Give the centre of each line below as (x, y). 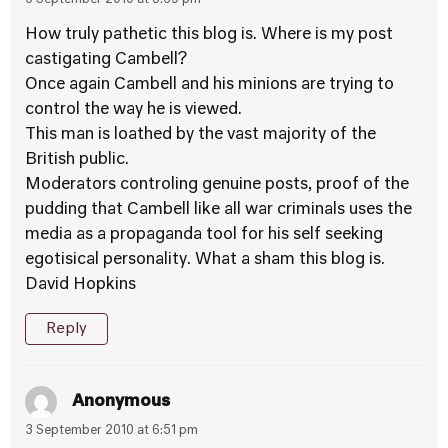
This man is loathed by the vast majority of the (200, 135)
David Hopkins (80, 285)
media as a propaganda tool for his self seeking (204, 235)
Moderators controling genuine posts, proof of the (217, 185)
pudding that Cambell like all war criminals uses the (218, 210)
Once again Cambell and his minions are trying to (209, 85)
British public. (77, 160)
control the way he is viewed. (133, 110)
